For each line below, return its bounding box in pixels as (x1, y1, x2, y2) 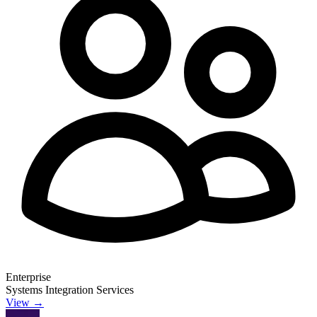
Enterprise (6, 270, 51, 283)
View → (6, 296, 44, 309)
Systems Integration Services (6, 283, 134, 296)
